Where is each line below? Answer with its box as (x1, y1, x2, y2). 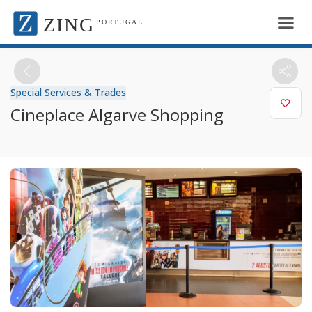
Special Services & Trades (10, 85, 126, 99)
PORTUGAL (96, 18, 143, 26)
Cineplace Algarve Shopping (10, 102, 224, 126)
